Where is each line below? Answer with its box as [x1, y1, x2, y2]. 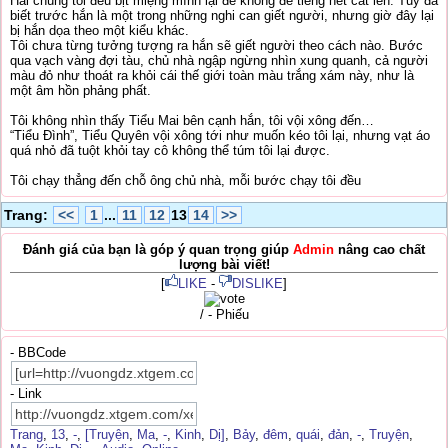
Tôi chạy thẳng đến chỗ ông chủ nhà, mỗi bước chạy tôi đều [10, 173, 361, 188]
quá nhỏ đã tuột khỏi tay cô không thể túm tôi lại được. [10, 143, 330, 158]
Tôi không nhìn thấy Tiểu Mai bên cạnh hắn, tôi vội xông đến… [10, 113, 374, 128]
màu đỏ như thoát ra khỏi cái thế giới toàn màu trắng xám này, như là [10, 68, 414, 83]
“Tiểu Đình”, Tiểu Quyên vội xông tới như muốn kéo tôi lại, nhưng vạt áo [10, 128, 430, 143]
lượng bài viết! [178, 257, 270, 272]
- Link [10, 386, 42, 401]
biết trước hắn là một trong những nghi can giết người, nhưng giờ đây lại [10, 8, 434, 23]
